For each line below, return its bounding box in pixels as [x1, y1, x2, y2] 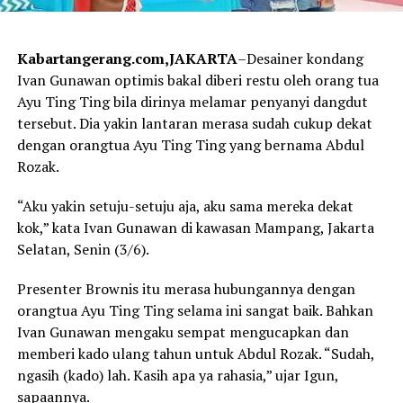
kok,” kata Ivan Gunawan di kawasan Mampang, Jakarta [16, 218, 374, 238]
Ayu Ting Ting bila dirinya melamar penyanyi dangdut [16, 92, 368, 112]
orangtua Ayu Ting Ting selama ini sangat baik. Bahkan [16, 300, 373, 321]
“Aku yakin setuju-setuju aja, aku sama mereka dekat [16, 196, 354, 217]
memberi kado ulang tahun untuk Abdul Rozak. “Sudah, [16, 344, 374, 364]
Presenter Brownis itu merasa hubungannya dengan [16, 279, 355, 300]
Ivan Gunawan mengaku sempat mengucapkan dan [16, 322, 349, 343]
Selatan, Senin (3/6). [16, 239, 149, 260]
